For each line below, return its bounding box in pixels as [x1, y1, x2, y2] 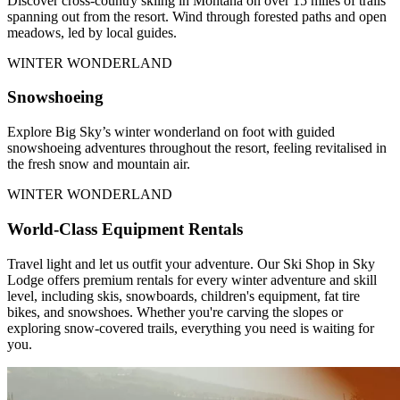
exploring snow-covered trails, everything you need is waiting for [7, 320, 374, 336]
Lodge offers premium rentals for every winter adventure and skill [7, 271, 377, 287]
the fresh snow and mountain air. [7, 156, 190, 172]
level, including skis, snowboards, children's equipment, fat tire [7, 287, 360, 304]
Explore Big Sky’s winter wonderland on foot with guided [7, 124, 335, 140]
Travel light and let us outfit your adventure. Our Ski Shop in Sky [7, 255, 375, 271]
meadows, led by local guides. [7, 24, 177, 40]
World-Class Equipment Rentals [7, 219, 243, 238]
